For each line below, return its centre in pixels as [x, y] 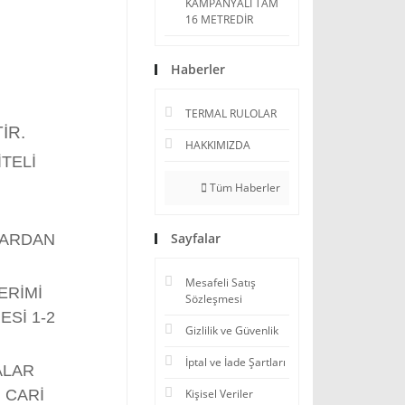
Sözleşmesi [214, 299]
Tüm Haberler [244, 188]
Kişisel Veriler [219, 394]
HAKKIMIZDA [218, 145]
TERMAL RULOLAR [231, 113]
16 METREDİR [219, 19]
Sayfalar [196, 238]
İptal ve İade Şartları [235, 362]
